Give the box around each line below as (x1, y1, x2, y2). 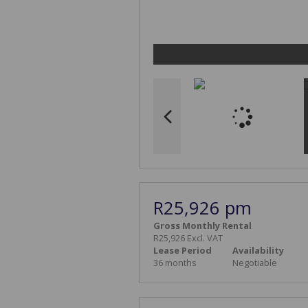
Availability (232, 243, 284, 256)
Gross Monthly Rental (153, 219, 252, 232)
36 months (153, 256, 197, 269)
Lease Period (153, 243, 212, 256)
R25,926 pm (153, 195, 252, 220)
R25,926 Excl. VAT (153, 231, 223, 244)
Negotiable (232, 256, 277, 269)
